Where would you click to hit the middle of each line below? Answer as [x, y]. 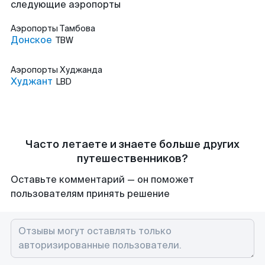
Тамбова [77, 28]
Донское [31, 40]
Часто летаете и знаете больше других [132, 144]
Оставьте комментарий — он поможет [102, 180]
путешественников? [132, 159]
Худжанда [81, 70]
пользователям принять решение [90, 194]
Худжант [32, 81]
